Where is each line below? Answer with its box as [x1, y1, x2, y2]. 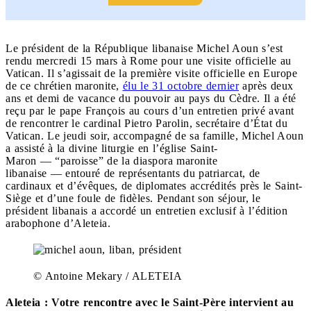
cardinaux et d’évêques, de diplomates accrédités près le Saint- [6, 179, 303, 192]
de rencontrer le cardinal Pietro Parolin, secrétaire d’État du [6, 117, 287, 129]
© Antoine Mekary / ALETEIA [33, 269, 182, 282]
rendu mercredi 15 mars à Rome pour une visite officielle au [6, 54, 292, 67]
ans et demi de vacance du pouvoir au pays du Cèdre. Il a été [6, 92, 296, 104]
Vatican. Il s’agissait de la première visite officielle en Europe [6, 67, 297, 79]
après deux [239, 79, 294, 92]
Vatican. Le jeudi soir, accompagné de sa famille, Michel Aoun [6, 129, 303, 142]
